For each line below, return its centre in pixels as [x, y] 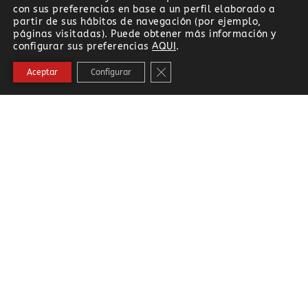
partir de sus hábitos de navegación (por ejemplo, [137, 22]
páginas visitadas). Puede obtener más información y [145, 34]
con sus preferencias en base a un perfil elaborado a [144, 9]
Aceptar [42, 72]
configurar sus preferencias [82, 46]
